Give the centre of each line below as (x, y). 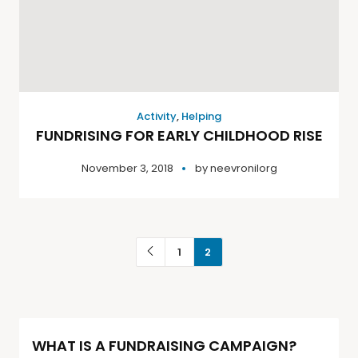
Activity (157, 116)
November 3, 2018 (127, 168)
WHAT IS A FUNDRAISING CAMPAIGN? (164, 345)
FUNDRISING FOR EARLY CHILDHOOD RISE (179, 135)
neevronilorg (243, 168)
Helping (201, 116)
